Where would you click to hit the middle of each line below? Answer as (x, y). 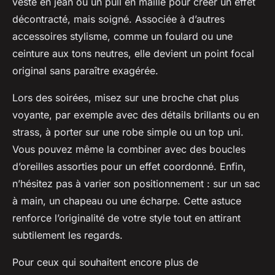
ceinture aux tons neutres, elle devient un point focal (133, 54)
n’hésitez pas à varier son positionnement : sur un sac (136, 184)
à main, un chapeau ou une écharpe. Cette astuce (127, 201)
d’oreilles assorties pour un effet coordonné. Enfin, (129, 167)
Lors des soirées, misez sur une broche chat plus (126, 98)
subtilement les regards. (68, 235)
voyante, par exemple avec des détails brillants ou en (136, 115)
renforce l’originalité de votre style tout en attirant (126, 218)
